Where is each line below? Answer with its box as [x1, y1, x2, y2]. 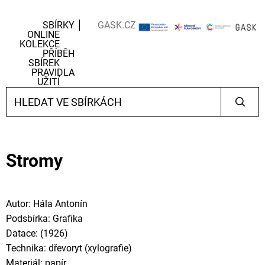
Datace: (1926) [6, 228, 68, 239]
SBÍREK [28, 57, 60, 69]
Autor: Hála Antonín [6, 198, 88, 209]
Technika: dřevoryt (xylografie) [6, 243, 132, 254]
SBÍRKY [42, 20, 75, 31]
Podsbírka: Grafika [6, 213, 83, 224]
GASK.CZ [97, 20, 136, 31]
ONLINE [27, 29, 60, 40]
